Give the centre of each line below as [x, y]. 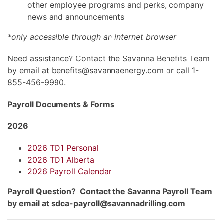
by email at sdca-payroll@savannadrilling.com [96, 203]
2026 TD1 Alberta [61, 159]
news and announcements [76, 17]
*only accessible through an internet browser [92, 36]
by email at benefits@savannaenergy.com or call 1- [103, 70]
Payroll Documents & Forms [61, 104]
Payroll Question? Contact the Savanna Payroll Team [110, 191]
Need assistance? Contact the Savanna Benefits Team [109, 58]
